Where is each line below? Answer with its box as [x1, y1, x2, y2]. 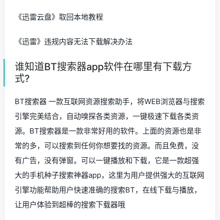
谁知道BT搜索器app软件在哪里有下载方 [15, 61, 192, 73]
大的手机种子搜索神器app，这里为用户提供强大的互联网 [15, 170, 204, 180]
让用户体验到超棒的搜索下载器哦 [15, 200, 125, 209]
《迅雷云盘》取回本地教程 [15, 12, 103, 22]
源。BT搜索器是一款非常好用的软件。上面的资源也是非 [15, 126, 201, 136]
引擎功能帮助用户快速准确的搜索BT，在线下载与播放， [15, 185, 201, 194]
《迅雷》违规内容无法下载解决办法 [15, 37, 133, 46]
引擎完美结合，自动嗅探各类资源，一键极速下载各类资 [15, 111, 199, 121]
